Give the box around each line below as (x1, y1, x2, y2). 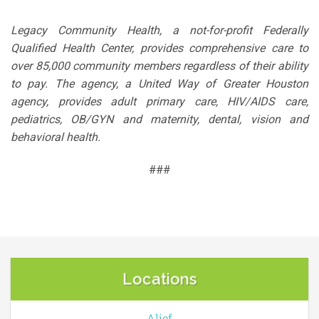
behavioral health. (11, 130, 100, 145)
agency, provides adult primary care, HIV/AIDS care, (11, 95, 308, 109)
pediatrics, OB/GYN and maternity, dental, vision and (11, 113, 308, 127)
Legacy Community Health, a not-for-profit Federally (11, 23, 308, 38)
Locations (122, 270, 197, 289)
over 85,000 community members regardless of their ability (11, 59, 308, 73)
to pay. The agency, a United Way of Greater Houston (11, 77, 308, 91)
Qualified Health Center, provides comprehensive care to (11, 41, 308, 56)
